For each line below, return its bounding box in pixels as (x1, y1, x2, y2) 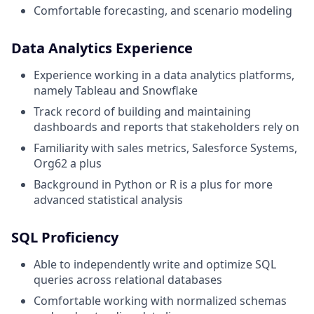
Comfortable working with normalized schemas (34, 293, 287, 308)
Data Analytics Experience (11, 39, 193, 57)
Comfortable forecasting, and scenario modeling (34, 3, 292, 18)
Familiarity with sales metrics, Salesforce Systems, (34, 140, 297, 156)
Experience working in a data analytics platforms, (34, 67, 294, 83)
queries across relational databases (34, 272, 222, 287)
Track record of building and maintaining (34, 104, 251, 119)
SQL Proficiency (11, 228, 118, 247)
